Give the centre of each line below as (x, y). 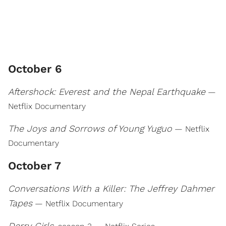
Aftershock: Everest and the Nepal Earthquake (107, 92)
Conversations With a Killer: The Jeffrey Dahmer (111, 188)
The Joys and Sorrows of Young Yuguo (90, 128)
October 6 (35, 69)
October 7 (35, 166)
